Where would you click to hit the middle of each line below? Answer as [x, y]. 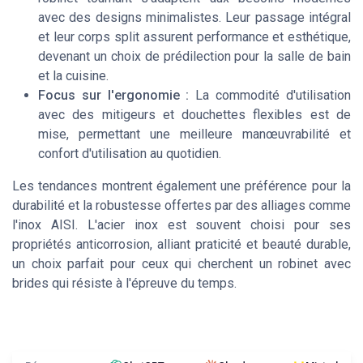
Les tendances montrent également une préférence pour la [181, 186]
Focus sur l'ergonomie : [114, 96]
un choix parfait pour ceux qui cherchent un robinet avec [181, 264]
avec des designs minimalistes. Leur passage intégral [194, 18]
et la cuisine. [73, 76]
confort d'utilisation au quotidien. [130, 154]
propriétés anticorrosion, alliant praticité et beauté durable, [181, 245]
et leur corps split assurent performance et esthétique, [194, 37]
